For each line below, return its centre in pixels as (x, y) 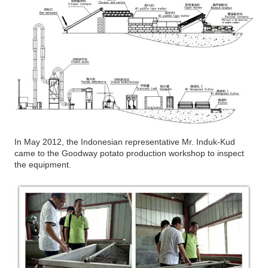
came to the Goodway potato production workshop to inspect (130, 153)
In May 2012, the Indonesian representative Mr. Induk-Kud (125, 141)
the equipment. (43, 164)
